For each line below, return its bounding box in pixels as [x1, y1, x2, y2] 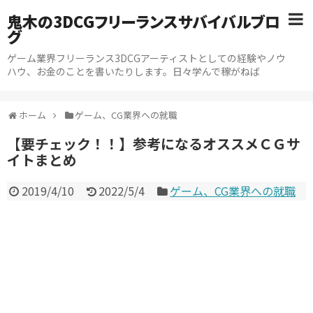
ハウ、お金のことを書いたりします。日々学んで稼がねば [7, 64, 260, 78]
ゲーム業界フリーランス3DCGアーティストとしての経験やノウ [7, 51, 286, 65]
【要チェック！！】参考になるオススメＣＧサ [7, 133, 300, 154]
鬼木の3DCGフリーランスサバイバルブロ [7, 10, 280, 32]
